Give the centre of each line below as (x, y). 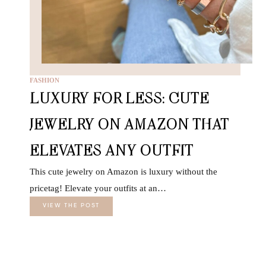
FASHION (45, 80)
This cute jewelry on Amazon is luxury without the (123, 172)
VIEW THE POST (71, 206)
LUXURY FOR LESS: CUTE (119, 98)
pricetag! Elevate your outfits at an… (98, 189)
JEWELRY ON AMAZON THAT (129, 124)
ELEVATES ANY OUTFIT (112, 150)
